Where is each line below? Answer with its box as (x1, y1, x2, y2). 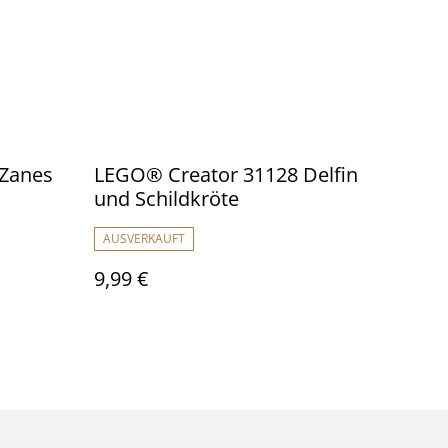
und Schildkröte (94, 185, 239, 212)
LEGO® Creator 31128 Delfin (94, 161, 358, 188)
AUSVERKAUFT (103, 230, 185, 247)
